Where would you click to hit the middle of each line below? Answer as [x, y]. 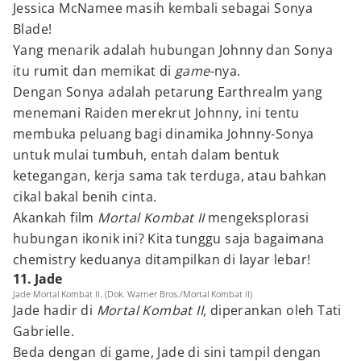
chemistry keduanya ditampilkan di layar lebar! [162, 259]
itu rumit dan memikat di [94, 71]
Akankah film [56, 218]
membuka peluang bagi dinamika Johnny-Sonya [164, 134]
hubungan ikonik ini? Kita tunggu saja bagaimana [169, 239]
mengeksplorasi [257, 218]
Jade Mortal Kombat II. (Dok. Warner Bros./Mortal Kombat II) [133, 294]
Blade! [33, 29]
